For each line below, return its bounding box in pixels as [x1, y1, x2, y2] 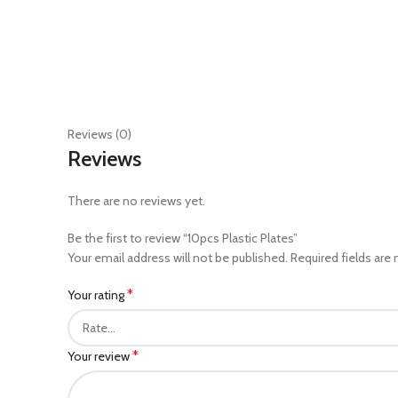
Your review [68, 348, 132, 364]
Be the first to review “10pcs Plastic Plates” [68, 230, 298, 246]
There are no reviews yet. [68, 193, 205, 209]
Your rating [68, 287, 127, 303]
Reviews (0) [68, 126, 131, 142]
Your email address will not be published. [68, 250, 288, 266]
